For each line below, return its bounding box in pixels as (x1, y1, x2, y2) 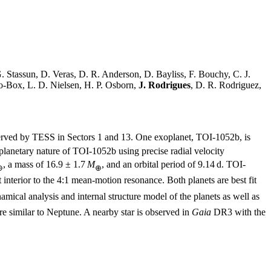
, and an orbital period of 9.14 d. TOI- (102, 158, 246, 169)
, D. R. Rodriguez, (191, 80, 261, 91)
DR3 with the (211, 207, 266, 218)
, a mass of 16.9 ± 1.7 (3, 158, 87, 169)
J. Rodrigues (139, 80, 191, 91)
